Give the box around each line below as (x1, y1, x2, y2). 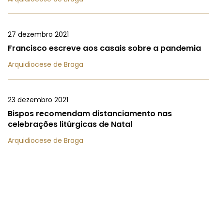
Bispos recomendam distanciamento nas (8, 108, 172, 120)
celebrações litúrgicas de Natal (8, 119, 132, 130)
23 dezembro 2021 (8, 95, 68, 105)
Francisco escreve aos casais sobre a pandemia (8, 43, 201, 54)
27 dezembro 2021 (8, 30, 69, 40)
